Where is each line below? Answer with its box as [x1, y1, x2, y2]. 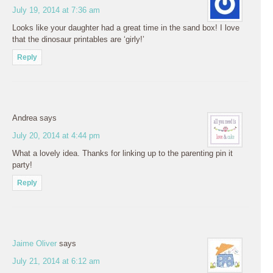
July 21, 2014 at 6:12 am [12, 256, 100, 266]
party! [12, 160, 32, 169]
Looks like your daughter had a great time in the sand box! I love [12, 23, 239, 32]
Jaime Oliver [12, 238, 57, 248]
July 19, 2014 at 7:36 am [12, 5, 100, 15]
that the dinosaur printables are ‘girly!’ [12, 34, 144, 44]
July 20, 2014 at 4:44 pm [12, 130, 100, 140]
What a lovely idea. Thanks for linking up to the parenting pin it [12, 148, 233, 158]
